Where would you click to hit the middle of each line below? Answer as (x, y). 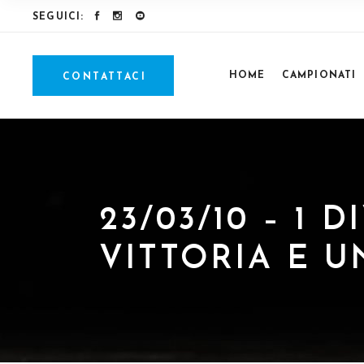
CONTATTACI (104, 77)
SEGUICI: (58, 17)
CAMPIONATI (319, 76)
